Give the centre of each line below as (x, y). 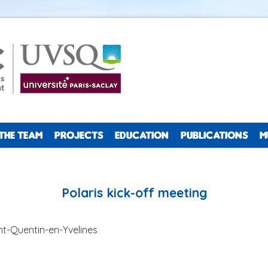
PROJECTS (78, 135)
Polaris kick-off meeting (134, 193)
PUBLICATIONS (214, 135)
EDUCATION (141, 135)
